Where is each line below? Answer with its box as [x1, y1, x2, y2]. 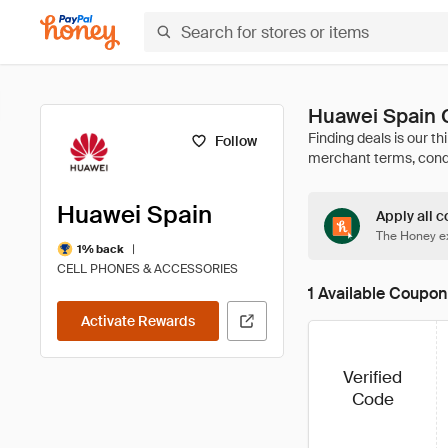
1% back [77, 241, 124, 256]
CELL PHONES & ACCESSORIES [57, 261, 238, 277]
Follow [214, 132, 257, 150]
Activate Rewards [81, 312, 195, 330]
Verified [343, 366, 402, 388]
